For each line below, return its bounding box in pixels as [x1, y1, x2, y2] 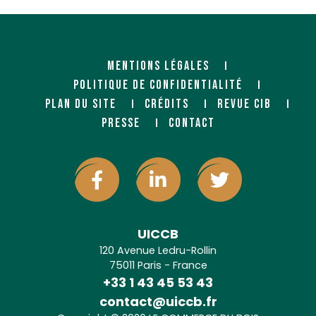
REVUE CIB [217, 97, 272, 112]
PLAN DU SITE [44, 97, 116, 112]
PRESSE [101, 116, 140, 131]
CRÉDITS [144, 97, 189, 112]
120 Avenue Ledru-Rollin [99, 243, 217, 257]
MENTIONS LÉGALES [107, 59, 209, 74]
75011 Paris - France [109, 257, 207, 272]
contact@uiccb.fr [99, 292, 217, 310]
